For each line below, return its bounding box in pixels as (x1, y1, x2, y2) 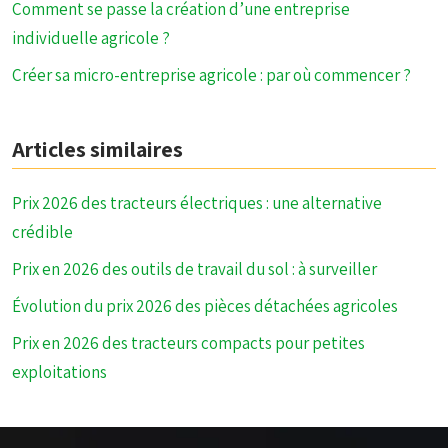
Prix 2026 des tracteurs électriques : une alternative (12, 192, 382, 214)
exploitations (12, 361, 107, 383)
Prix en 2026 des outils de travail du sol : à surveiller (12, 258, 377, 280)
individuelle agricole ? (12, 27, 170, 49)
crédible (12, 221, 73, 243)
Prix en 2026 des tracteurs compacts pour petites (12, 332, 365, 354)
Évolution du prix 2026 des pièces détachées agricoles (12, 295, 398, 317)
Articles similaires (12, 135, 183, 163)
